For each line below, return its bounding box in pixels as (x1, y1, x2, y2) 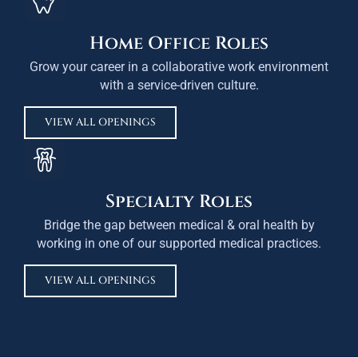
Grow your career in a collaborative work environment (30, 58, 328, 74)
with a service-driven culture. (99, 77, 259, 93)
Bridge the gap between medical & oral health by (43, 217, 315, 233)
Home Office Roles (89, 31, 268, 55)
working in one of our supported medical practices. (37, 235, 321, 251)
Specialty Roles (105, 189, 253, 213)
